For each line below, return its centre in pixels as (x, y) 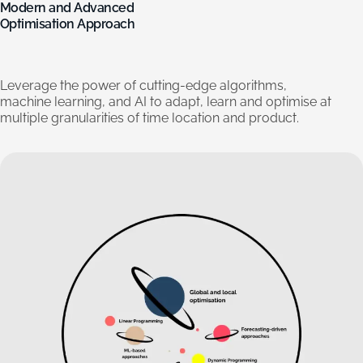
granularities (88, 118)
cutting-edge (178, 86)
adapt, (184, 102)
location (196, 118)
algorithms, (253, 86)
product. (274, 118)
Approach (106, 24)
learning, (80, 102)
